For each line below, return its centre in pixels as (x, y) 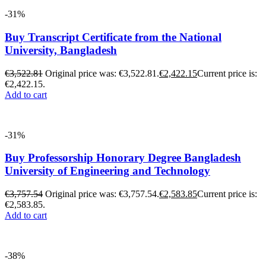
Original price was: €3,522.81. (102, 73)
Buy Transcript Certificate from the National (113, 37)
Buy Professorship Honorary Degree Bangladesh (123, 158)
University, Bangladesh (61, 50)
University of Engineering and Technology (107, 171)
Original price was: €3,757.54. (102, 194)
